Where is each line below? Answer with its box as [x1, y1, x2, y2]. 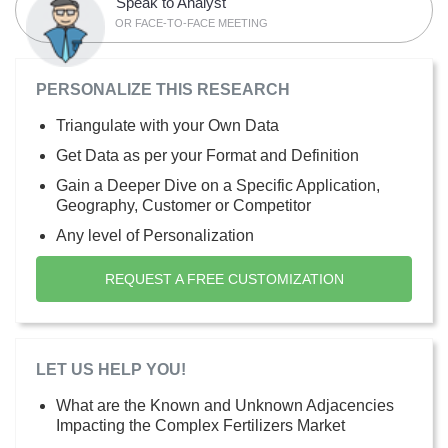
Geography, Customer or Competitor [56, 196, 311, 214]
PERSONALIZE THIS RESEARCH [36, 80, 290, 98]
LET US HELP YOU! [36, 360, 186, 378]
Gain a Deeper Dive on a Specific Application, [56, 176, 380, 194]
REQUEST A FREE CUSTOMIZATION [104, 270, 344, 287]
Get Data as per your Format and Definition [56, 146, 359, 164]
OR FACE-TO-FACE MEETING [115, 16, 269, 29]
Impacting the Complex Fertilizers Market [56, 416, 345, 434]
